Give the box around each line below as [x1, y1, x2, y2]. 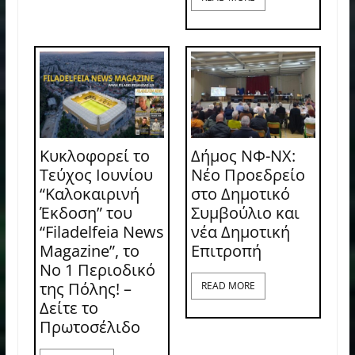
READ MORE [200, 278, 255, 292]
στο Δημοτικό [190, 182, 290, 204]
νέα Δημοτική [190, 220, 290, 242]
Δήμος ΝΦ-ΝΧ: [190, 144, 296, 166]
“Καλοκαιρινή [39, 182, 139, 204]
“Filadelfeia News [39, 220, 164, 242]
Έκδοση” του [39, 201, 132, 223]
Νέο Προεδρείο [190, 163, 305, 185]
